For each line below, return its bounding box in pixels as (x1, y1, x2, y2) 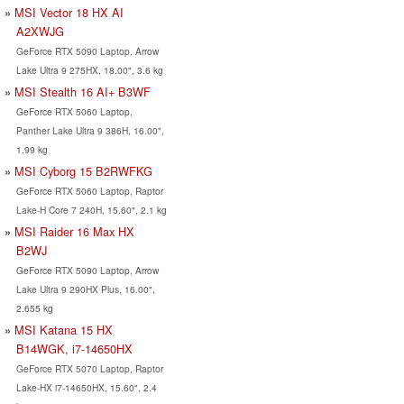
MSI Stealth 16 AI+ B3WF (14, 82, 151, 100)
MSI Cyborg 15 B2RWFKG (14, 161, 152, 179)
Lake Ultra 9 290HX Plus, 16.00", (15, 281, 155, 296)
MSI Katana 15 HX (14, 320, 113, 338)
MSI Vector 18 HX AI (14, 3, 124, 21)
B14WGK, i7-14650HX (15, 339, 133, 357)
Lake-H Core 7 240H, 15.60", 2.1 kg (15, 202, 167, 216)
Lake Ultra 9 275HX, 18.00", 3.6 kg (15, 62, 163, 77)
